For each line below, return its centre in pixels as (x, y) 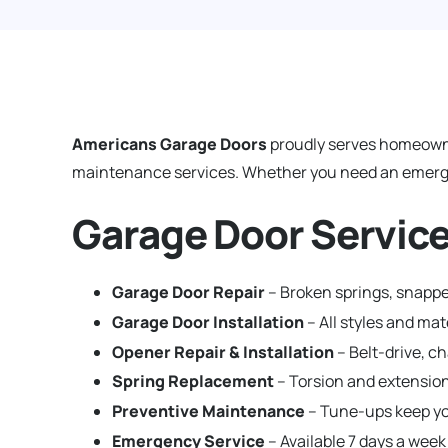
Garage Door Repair (188, 292)
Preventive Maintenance (208, 411)
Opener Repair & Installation (223, 351)
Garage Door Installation (208, 321)
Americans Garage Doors (169, 144)
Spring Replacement (193, 381)
